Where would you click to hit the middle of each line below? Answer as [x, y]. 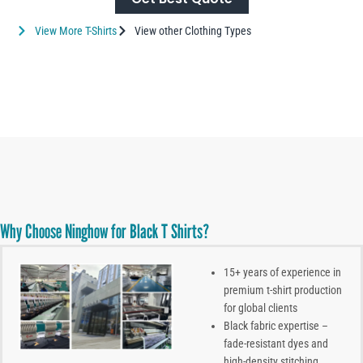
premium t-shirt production [283, 290]
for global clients [261, 307]
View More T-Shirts [75, 30]
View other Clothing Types [193, 30]
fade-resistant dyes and [276, 343]
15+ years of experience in [282, 272]
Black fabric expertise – [276, 325]
